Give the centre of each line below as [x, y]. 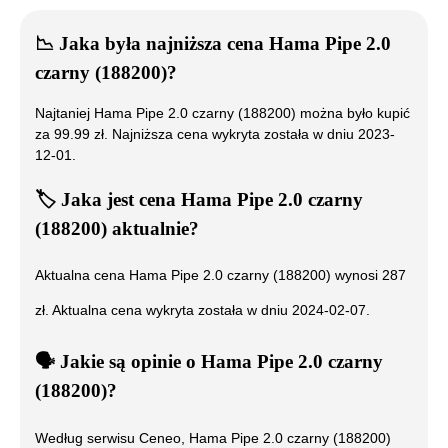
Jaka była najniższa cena [161, 44]
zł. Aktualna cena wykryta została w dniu [163, 310]
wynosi [356, 275]
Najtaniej [64, 112]
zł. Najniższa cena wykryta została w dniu [224, 133]
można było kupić [353, 112]
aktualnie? [153, 228]
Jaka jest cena [118, 199]
